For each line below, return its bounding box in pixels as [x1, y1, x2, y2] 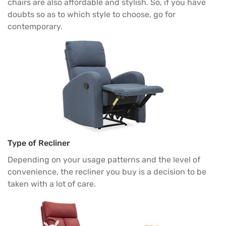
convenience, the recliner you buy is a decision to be [8, 166, 206, 177]
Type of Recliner [8, 138, 70, 148]
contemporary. [8, 22, 63, 32]
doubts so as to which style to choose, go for [8, 10, 176, 20]
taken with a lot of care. [8, 179, 96, 189]
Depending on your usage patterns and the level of [8, 154, 200, 164]
